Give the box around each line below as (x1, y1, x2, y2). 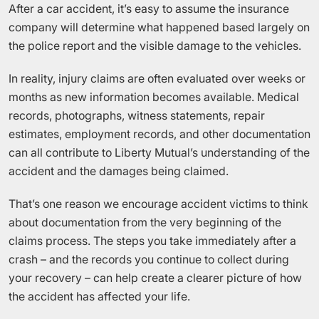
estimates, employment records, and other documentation (9, 127, 310, 141)
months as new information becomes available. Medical (9, 90, 299, 104)
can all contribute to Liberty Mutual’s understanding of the (9, 145, 310, 159)
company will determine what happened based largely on (9, 20, 310, 34)
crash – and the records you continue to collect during (9, 252, 289, 266)
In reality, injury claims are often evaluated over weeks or (9, 71, 305, 85)
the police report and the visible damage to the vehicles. (9, 38, 301, 53)
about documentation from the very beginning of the (9, 215, 281, 229)
